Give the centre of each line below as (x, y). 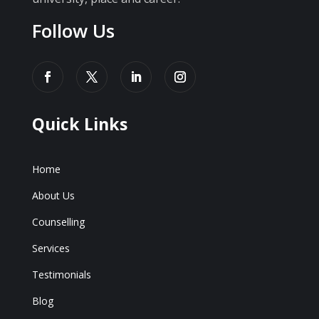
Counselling (58, 222)
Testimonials (61, 274)
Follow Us (73, 31)
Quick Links (79, 124)
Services (51, 248)
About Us (53, 195)
